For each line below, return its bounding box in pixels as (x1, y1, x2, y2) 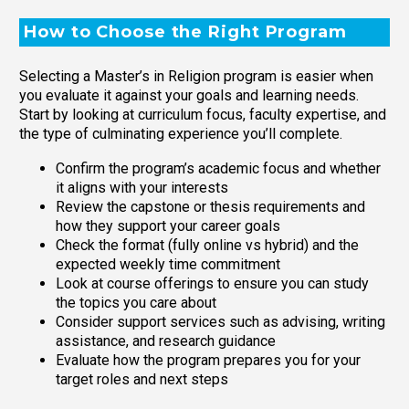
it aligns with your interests (56, 179, 228, 197)
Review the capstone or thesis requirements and (56, 198, 365, 216)
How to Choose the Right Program (24, 21, 347, 42)
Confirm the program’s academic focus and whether (56, 160, 381, 178)
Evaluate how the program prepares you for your (56, 351, 361, 370)
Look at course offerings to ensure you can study (56, 275, 369, 293)
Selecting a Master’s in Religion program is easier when (19, 67, 373, 85)
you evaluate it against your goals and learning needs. (19, 86, 359, 104)
